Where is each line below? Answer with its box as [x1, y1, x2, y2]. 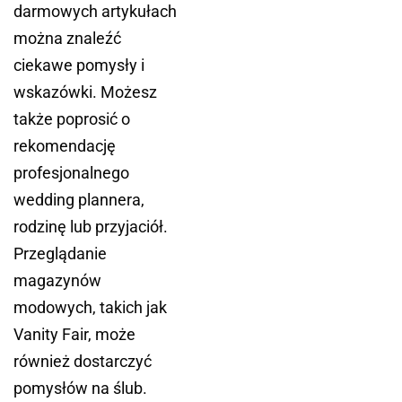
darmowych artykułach [13, 2, 177, 22]
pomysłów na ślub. [13, 379, 147, 398]
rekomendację [13, 136, 116, 156]
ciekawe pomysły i [13, 56, 144, 75]
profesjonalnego [13, 163, 129, 183]
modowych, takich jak [13, 298, 167, 318]
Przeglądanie [13, 244, 107, 264]
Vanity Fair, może [13, 325, 135, 345]
